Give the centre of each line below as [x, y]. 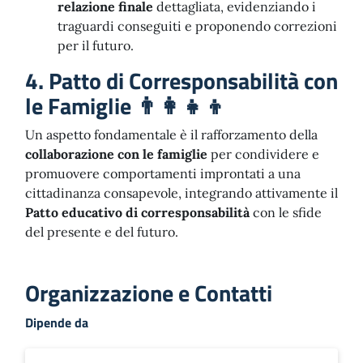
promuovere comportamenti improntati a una [163, 173]
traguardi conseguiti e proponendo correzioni [197, 26]
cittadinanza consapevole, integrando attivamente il [181, 193]
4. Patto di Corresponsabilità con [181, 81]
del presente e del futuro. [102, 232]
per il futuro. [96, 45]
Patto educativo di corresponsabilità [137, 212]
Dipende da [57, 322]
